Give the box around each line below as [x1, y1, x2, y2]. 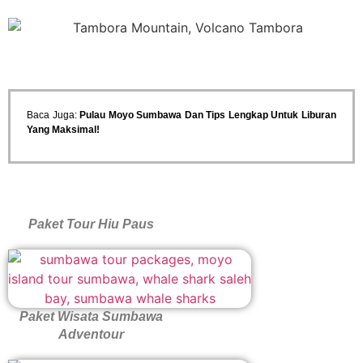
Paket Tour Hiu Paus [28, 216, 154, 231]
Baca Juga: [27, 109, 80, 121]
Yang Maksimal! [27, 123, 100, 135]
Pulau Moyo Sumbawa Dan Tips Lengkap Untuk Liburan [79, 109, 337, 121]
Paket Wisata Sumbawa [19, 309, 163, 323]
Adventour [58, 327, 124, 341]
